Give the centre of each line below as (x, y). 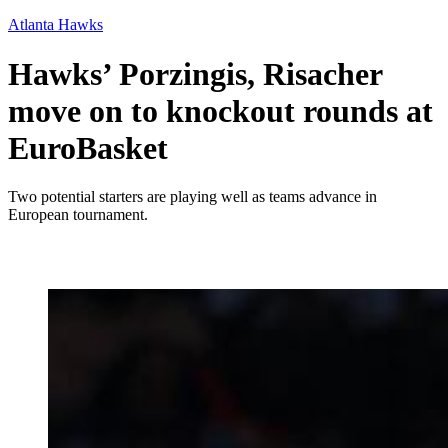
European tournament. (78, 215)
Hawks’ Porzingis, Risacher (195, 73)
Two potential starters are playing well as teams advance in (192, 197)
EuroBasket (88, 147)
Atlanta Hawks (55, 25)
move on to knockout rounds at (220, 110)
